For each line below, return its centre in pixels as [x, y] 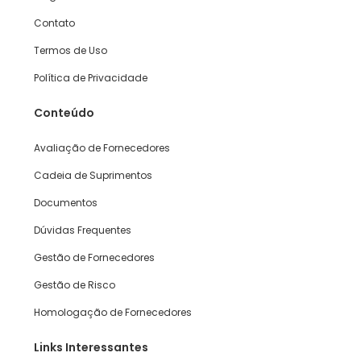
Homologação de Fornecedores [113, 313]
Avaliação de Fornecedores [102, 148]
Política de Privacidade [91, 78]
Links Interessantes [91, 348]
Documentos [66, 203]
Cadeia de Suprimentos [93, 176]
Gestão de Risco [75, 285]
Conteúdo [64, 113]
